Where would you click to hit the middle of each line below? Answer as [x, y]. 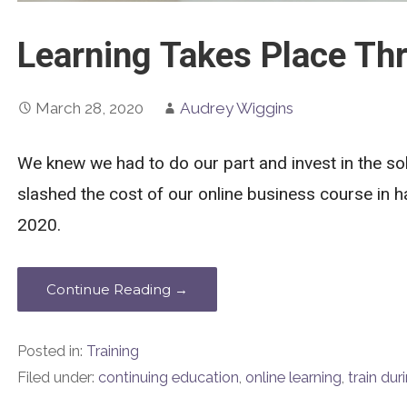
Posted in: [51, 352]
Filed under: [57, 378]
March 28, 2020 [89, 108]
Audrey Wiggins [236, 108]
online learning [293, 378]
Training [112, 352]
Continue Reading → [117, 290]
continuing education [168, 378]
